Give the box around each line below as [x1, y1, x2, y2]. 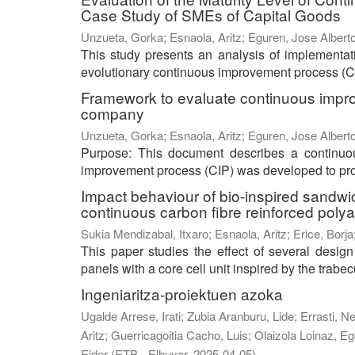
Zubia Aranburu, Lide [187, 307, 294, 325]
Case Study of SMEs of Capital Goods [81, 4, 341, 26]
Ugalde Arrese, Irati [81, 307, 181, 325]
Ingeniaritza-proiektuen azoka [81, 283, 283, 305]
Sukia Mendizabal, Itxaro [81, 225, 208, 242]
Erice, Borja [293, 225, 353, 242]
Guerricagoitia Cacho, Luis [111, 326, 248, 344]
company [81, 102, 144, 124]
